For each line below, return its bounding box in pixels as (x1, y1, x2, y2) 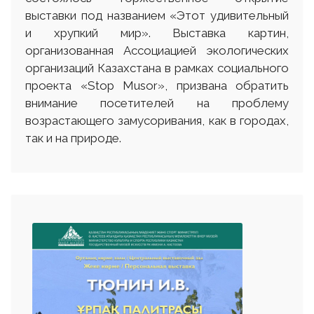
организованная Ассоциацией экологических (25, 43, 289, 58)
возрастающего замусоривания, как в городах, (25, 114, 289, 128)
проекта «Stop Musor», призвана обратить (25, 78, 289, 93)
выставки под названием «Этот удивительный (25, 8, 289, 23)
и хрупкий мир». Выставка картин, (25, 26, 289, 41)
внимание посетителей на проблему (25, 96, 289, 111)
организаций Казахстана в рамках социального (25, 61, 289, 76)
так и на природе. (25, 131, 121, 146)
